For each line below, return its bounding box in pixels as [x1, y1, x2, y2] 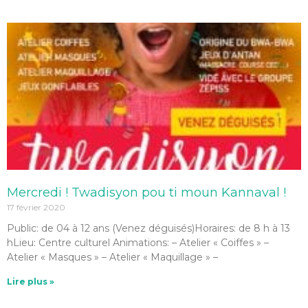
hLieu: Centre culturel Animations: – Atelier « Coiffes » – [7, 236, 269, 249]
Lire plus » [7, 276, 54, 287]
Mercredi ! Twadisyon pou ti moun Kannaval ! [7, 185, 286, 200]
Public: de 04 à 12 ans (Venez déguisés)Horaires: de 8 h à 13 [7, 222, 290, 234]
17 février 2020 [7, 202, 65, 212]
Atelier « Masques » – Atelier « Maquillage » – [7, 251, 218, 263]
